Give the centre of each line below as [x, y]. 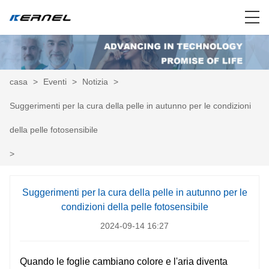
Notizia [95, 82]
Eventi [55, 82]
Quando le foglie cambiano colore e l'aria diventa [124, 262]
